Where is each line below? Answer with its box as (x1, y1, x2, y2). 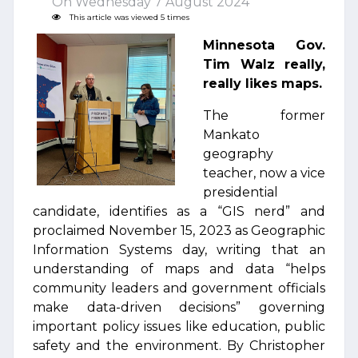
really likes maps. (203, 76, 322, 91)
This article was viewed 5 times (67, 13, 189, 22)
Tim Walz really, (203, 57, 325, 72)
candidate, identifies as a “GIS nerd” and (33, 204, 325, 219)
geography (203, 146, 273, 161)
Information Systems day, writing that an (33, 242, 325, 257)
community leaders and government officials (33, 280, 325, 296)
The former (203, 108, 325, 123)
